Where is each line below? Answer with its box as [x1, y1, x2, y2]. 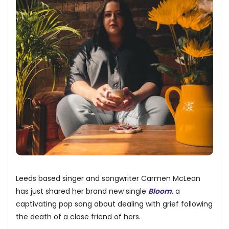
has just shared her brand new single [16, 186, 148, 196]
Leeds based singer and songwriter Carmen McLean [16, 173, 200, 184]
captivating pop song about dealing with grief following [16, 198, 213, 209]
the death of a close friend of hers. [16, 211, 141, 222]
